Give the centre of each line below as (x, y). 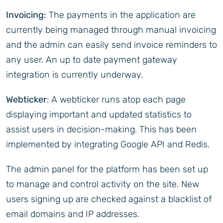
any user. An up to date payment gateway (92, 60)
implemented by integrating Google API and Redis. (108, 145)
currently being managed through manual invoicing (111, 30)
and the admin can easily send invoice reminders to (111, 45)
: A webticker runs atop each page (116, 100)
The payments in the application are (121, 15)
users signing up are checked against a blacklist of (109, 199)
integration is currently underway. (74, 75)
